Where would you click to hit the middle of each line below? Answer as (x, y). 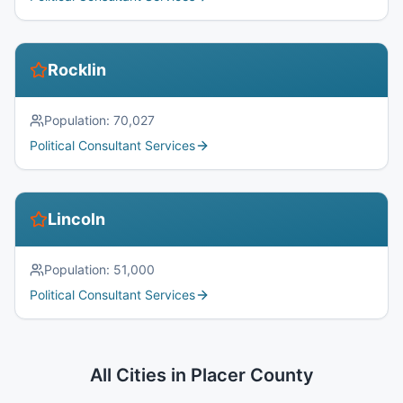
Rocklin (77, 70)
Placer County (252, 375)
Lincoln (76, 219)
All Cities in (140, 375)
